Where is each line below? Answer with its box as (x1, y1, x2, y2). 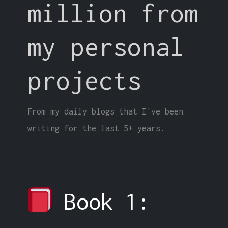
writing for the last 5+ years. (27, 123, 165, 133)
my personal (27, 32, 184, 61)
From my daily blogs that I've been (27, 106, 183, 116)
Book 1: (52, 188, 150, 214)
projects (27, 65, 141, 95)
